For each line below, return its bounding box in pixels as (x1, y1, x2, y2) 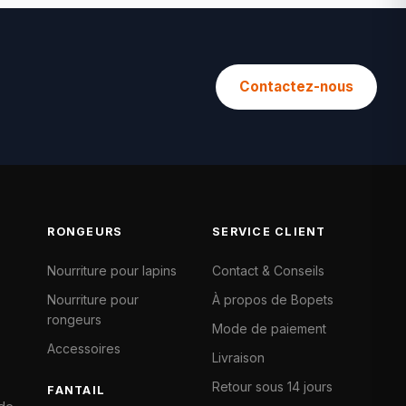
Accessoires (47, 341, 121, 356)
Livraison (212, 350, 266, 365)
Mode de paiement (212, 321, 327, 336)
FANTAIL (47, 383, 106, 397)
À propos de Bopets (212, 292, 334, 307)
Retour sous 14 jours (212, 379, 333, 394)
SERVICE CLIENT (212, 225, 326, 238)
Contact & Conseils (212, 263, 325, 278)
